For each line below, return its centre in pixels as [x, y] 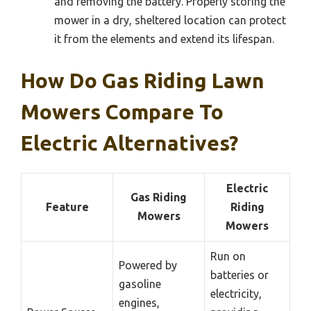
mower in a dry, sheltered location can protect [170, 20]
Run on [228, 257]
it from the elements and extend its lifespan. [164, 39]
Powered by [148, 266]
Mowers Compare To [122, 112]
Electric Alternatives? [129, 143]
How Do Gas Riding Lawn [143, 81]
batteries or [239, 275]
